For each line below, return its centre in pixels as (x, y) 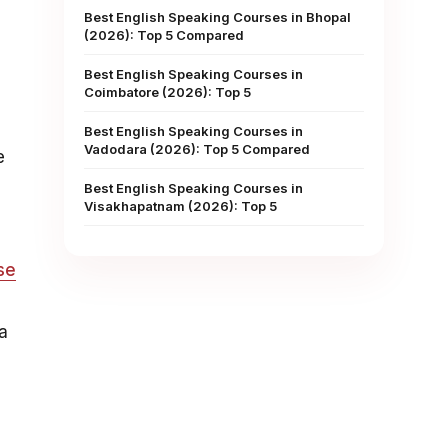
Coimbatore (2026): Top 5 (167, 92)
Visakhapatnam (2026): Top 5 (180, 206)
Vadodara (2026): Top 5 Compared (197, 149)
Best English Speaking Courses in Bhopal (217, 17)
